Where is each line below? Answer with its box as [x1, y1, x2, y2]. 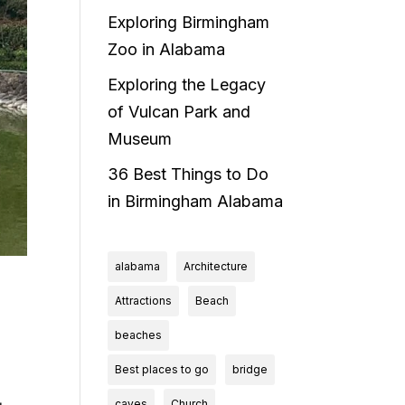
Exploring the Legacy [108, 75, 267, 94]
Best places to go [115, 363, 210, 376]
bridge [232, 363, 268, 376]
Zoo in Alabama [108, 40, 226, 59]
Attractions [115, 294, 173, 307]
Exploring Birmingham [108, 13, 270, 32]
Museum [108, 129, 173, 148]
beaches [115, 328, 163, 342]
